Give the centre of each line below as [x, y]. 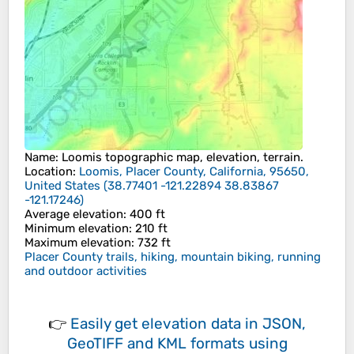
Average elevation [74, 215]
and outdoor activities [86, 271]
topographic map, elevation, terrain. [203, 158]
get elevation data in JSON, [210, 324]
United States [62, 186]
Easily [92, 324]
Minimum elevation [77, 229]
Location [49, 172]
